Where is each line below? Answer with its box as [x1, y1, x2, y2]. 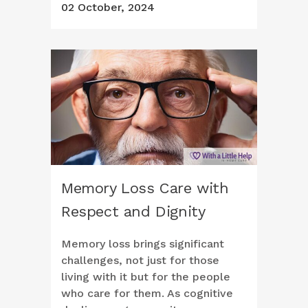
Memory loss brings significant [61, 237, 224, 251]
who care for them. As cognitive [61, 287, 233, 300]
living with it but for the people [61, 270, 230, 284]
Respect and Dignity [61, 203, 206, 221]
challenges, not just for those [61, 254, 219, 267]
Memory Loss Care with [61, 179, 229, 197]
